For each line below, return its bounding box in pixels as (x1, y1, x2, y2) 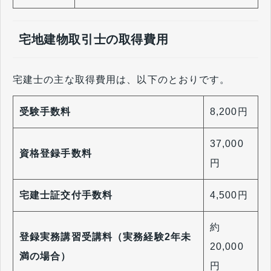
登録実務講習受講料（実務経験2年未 (19, 232, 192, 243)
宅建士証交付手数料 (19, 190, 113, 201)
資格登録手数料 (19, 148, 92, 159)
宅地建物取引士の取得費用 (19, 33, 169, 47)
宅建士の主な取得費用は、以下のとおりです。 (13, 74, 230, 85)
